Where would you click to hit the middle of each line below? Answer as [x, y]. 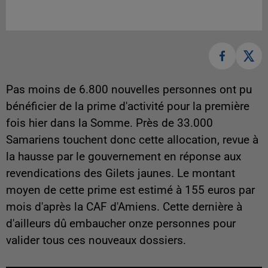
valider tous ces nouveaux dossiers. [96, 240]
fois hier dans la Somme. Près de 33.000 [109, 123]
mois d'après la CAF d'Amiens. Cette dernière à [124, 207]
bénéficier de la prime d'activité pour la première [128, 106]
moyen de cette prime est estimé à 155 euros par [130, 190]
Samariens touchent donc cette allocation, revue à [132, 140]
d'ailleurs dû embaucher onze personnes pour [121, 223]
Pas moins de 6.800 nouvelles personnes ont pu [129, 89]
